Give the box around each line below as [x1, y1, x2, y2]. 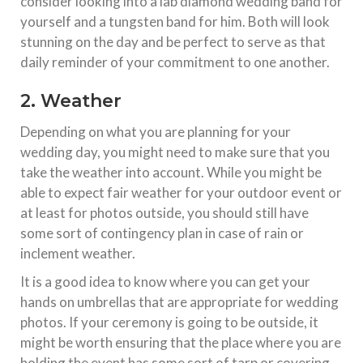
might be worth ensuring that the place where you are [20, 333, 341, 351]
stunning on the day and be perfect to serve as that [20, 32, 326, 50]
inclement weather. [20, 244, 135, 262]
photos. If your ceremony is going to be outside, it [20, 313, 318, 331]
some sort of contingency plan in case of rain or [20, 224, 304, 241]
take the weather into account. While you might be [20, 163, 322, 181]
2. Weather [20, 89, 122, 112]
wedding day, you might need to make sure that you [20, 143, 330, 160]
